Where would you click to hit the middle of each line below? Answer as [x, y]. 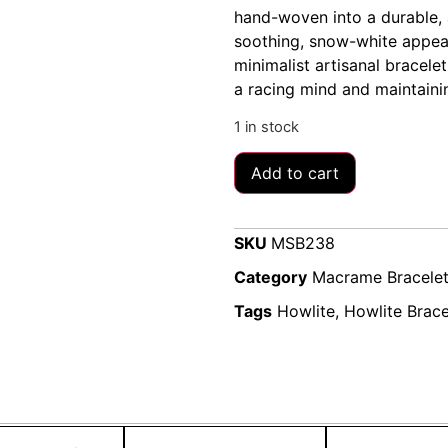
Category [270, 277]
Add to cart [295, 173]
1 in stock [266, 126]
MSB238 [303, 243]
